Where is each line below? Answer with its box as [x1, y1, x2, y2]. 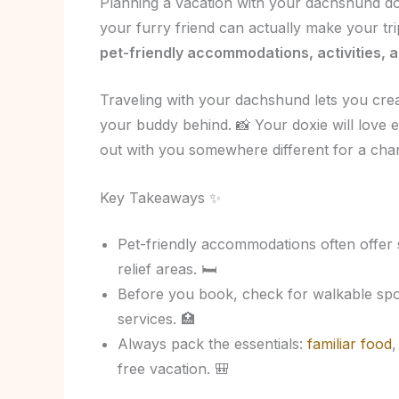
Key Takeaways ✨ [100, 188, 221, 207]
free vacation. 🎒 [118, 359, 229, 378]
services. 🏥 [118, 309, 195, 328]
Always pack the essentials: [118, 334, 307, 353]
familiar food [307, 334, 392, 353]
